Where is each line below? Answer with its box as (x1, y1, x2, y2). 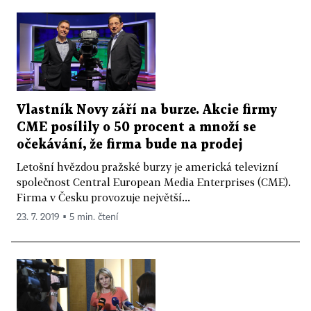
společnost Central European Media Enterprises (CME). (17, 175, 291, 188)
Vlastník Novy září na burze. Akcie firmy (17, 103, 277, 116)
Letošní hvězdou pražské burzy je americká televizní (17, 160, 278, 173)
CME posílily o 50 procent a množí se (17, 121, 256, 133)
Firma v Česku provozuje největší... (17, 190, 190, 203)
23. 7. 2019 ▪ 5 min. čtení (17, 212, 118, 222)
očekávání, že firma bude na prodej (17, 138, 243, 151)
